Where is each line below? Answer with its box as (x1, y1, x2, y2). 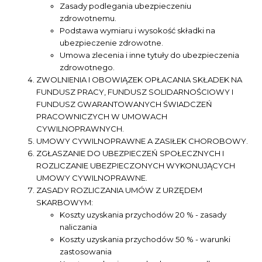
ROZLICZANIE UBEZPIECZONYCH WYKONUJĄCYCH (36, 161, 236, 171)
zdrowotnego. (60, 63, 115, 73)
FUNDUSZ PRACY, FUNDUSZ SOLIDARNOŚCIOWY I (36, 87, 234, 97)
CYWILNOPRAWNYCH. (36, 124, 125, 134)
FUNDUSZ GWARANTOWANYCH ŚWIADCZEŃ (36, 99, 213, 109)
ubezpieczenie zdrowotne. (60, 38, 164, 48)
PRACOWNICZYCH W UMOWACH (36, 112, 168, 122)
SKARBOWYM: (36, 198, 94, 208)
